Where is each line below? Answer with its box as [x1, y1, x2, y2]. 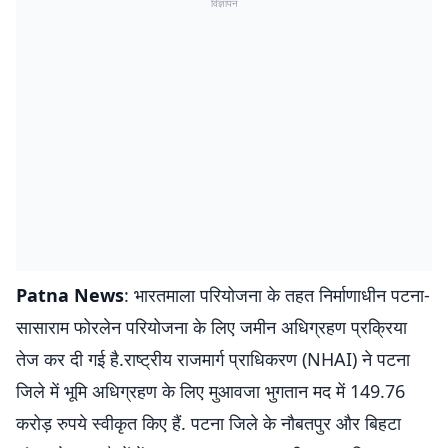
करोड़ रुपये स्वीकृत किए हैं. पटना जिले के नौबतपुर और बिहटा [16, 411, 401, 435]
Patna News [16, 283, 124, 307]
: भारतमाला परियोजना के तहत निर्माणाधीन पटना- [124, 283, 430, 307]
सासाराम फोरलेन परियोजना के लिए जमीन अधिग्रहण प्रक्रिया [16, 315, 407, 339]
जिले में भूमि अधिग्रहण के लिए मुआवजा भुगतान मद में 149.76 [16, 379, 405, 403]
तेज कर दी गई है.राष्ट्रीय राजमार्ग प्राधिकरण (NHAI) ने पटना [16, 347, 410, 371]
